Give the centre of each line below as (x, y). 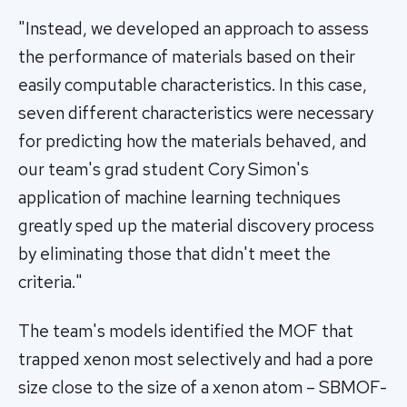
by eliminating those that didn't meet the (174, 253)
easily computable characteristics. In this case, (193, 84)
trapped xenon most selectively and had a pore (196, 359)
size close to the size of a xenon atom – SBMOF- (203, 387)
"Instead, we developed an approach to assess (194, 28)
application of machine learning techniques (179, 197)
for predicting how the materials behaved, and (193, 141)
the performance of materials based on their (187, 56)
